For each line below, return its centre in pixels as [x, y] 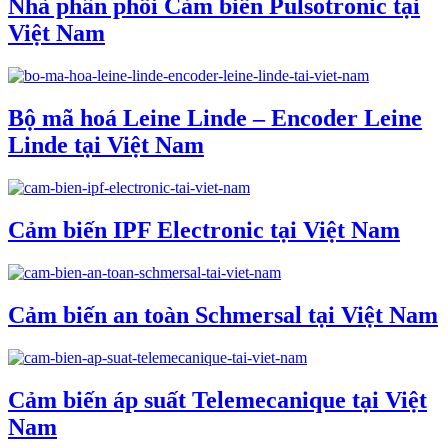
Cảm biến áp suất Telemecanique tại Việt [217, 399]
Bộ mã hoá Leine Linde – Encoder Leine [215, 118]
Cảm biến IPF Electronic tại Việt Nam [204, 229]
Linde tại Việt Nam [106, 145]
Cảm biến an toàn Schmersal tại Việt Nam [223, 314]
